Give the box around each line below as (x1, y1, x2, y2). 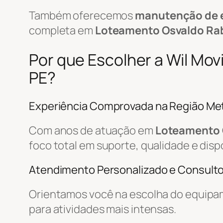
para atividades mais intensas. (29, 201, 176, 217)
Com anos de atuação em (29, 122, 155, 138)
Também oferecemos (29, 7, 135, 23)
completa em (29, 22, 95, 38)
